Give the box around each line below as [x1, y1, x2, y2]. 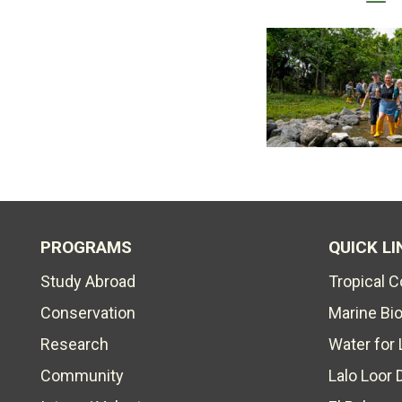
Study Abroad [40, 272, 135, 291]
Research [40, 335, 109, 354]
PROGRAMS [40, 237, 132, 258]
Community [40, 366, 124, 385]
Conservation [40, 303, 135, 322]
